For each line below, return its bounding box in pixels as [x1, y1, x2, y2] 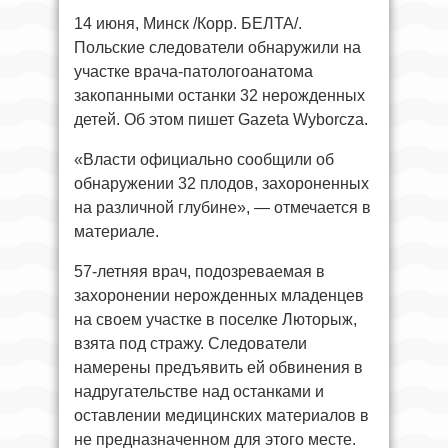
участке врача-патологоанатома [74, 62, 313, 80]
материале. [74, 222, 159, 240]
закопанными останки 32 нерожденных [74, 86, 365, 104]
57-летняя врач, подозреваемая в [74, 262, 325, 280]
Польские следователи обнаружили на [74, 38, 361, 56]
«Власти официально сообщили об [74, 150, 334, 168]
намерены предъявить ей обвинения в [74, 358, 363, 376]
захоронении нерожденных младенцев [74, 286, 364, 304]
